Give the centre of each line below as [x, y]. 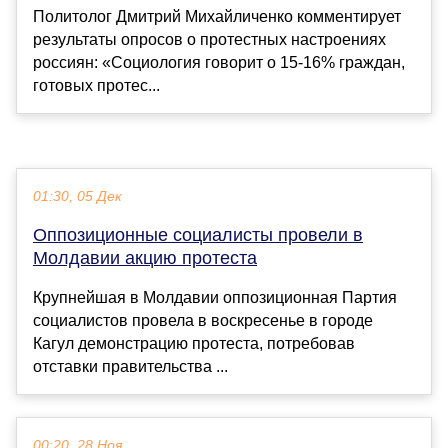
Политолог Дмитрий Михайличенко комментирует [217, 16]
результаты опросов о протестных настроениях [209, 39]
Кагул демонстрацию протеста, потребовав [194, 343]
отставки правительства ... [130, 366]
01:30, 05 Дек [77, 196]
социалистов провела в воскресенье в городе [203, 320]
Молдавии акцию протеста [145, 257]
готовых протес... [96, 85]
